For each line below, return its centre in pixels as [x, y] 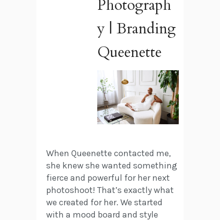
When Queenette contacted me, [109, 153]
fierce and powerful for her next [108, 178]
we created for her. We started [104, 203]
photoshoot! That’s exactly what [110, 190]
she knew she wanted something [112, 166]
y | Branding [137, 28]
